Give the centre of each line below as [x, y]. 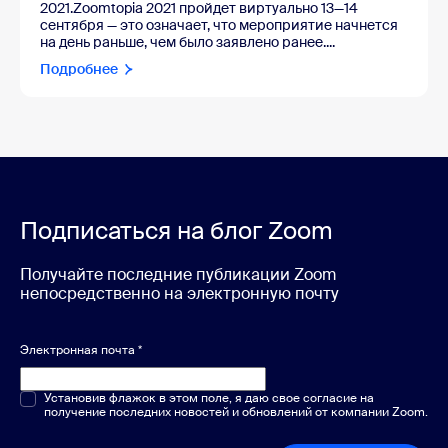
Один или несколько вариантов [129, 398]
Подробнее [79, 68]
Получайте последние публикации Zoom [178, 274]
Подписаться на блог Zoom [176, 230]
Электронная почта [79, 349]
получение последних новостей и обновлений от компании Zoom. [236, 411]
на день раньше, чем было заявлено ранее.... [187, 41]
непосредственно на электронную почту [179, 293]
